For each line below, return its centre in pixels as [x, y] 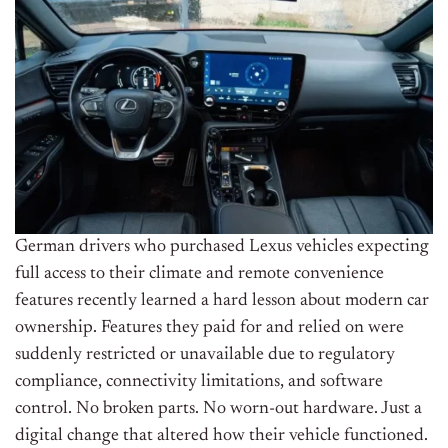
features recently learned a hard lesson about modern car [222, 301]
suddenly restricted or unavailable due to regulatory [205, 355]
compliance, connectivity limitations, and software [199, 382]
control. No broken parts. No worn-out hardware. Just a [218, 409]
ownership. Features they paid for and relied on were [209, 328]
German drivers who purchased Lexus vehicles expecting [222, 247]
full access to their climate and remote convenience [199, 274]
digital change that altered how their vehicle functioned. [221, 436]
